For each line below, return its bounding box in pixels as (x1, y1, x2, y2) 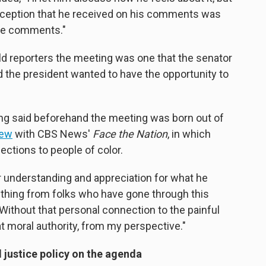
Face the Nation (93, 128, 167, 141)
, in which (167, 128, 211, 141)
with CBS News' (12, 128, 93, 141)
